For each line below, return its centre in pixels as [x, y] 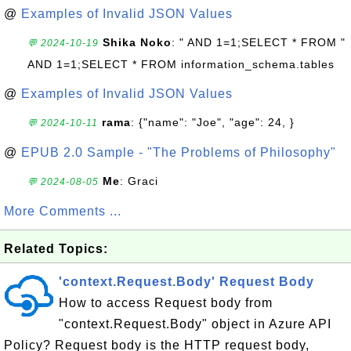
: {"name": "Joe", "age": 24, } [213, 122]
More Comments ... [63, 211]
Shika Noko [137, 42]
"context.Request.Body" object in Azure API [195, 324]
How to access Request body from [166, 303]
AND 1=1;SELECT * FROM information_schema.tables [181, 64]
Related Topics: [56, 249]
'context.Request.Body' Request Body [186, 282]
